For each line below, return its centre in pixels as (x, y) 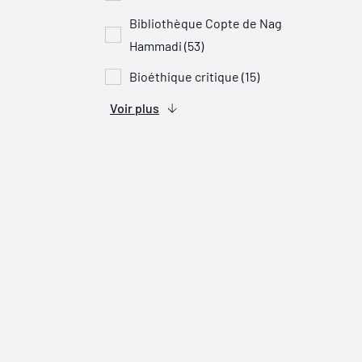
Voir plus (135, 108)
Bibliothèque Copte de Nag (206, 23)
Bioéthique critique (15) (194, 76)
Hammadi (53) (166, 46)
